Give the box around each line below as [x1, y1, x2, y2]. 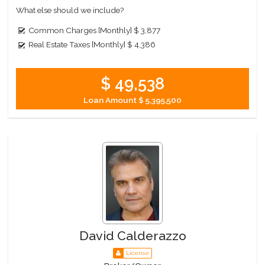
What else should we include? [16, 5, 124, 15]
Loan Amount [83, 95, 138, 105]
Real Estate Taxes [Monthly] [28, 40, 126, 50]
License [125, 249, 149, 256]
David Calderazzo [79, 228, 186, 244]
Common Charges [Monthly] [28, 25, 132, 35]
